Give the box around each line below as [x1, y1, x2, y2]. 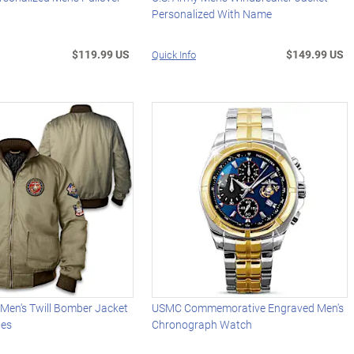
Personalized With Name [152, 6, 273, 22]
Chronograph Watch [152, 317, 253, 333]
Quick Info [152, 47, 197, 62]
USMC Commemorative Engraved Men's [152, 300, 345, 316]
